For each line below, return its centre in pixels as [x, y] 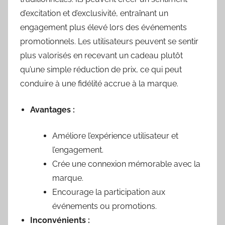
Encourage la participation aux [109, 192]
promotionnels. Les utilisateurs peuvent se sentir [109, 42]
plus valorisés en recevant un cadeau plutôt [101, 56]
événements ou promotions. [104, 206]
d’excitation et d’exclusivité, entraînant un [94, 14]
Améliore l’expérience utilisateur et [115, 136]
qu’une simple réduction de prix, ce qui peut [101, 70]
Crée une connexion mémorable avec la [126, 164]
